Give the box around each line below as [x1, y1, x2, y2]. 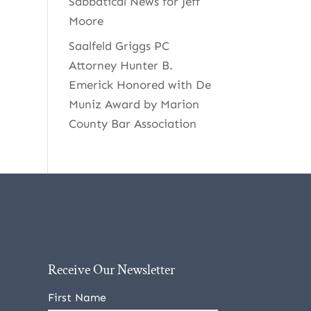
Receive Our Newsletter [47, 260, 175, 279]
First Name [47, 290, 106, 304]
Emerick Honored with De [68, 78, 211, 92]
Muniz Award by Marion [68, 97, 199, 111]
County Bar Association [68, 117, 196, 131]
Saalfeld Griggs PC [68, 39, 169, 53]
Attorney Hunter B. [68, 58, 173, 72]
